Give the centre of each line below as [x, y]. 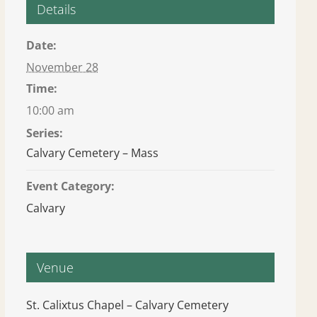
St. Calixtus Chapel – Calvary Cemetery [128, 305]
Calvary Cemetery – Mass [93, 153]
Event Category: [71, 186]
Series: [45, 133]
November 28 [63, 67]
